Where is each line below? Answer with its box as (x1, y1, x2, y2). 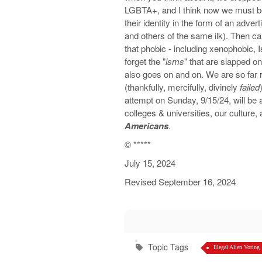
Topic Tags (148, 241, 188, 253)
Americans (125, 119, 168, 132)
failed (240, 81, 260, 93)
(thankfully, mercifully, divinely (125, 81, 240, 93)
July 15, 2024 (125, 157, 175, 169)
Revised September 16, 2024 (125, 175, 236, 188)
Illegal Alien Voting (213, 244, 260, 250)
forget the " (125, 55, 166, 67)
